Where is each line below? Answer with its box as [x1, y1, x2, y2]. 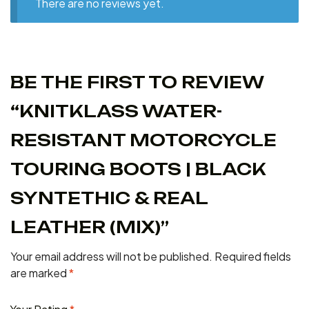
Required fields [215, 248, 291, 263]
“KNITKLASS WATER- [10, 100, 222, 121]
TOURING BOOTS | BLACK [10, 158, 266, 179]
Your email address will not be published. [10, 248, 212, 263]
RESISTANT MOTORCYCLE [10, 129, 277, 150]
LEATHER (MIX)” [10, 216, 169, 237]
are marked [10, 265, 69, 280]
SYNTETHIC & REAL [10, 187, 208, 208]
